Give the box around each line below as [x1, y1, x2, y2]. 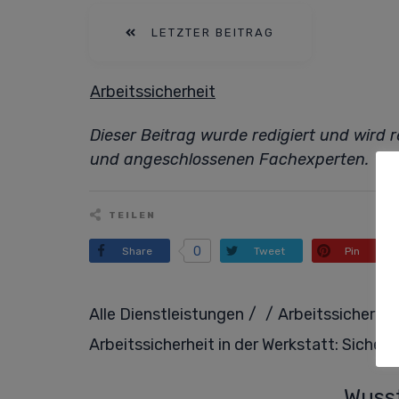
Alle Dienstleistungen [89, 304, 244, 324]
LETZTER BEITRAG [151, 26, 274, 39]
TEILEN [109, 210, 156, 221]
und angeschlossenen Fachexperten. [90, 150, 369, 169]
